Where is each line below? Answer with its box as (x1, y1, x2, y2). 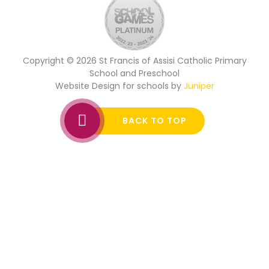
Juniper (183, 79, 214, 92)
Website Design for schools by (55, 79, 184, 92)
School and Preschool (89, 67, 180, 79)
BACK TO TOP (122, 114, 187, 127)
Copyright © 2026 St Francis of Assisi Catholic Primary (22, 54, 247, 67)
